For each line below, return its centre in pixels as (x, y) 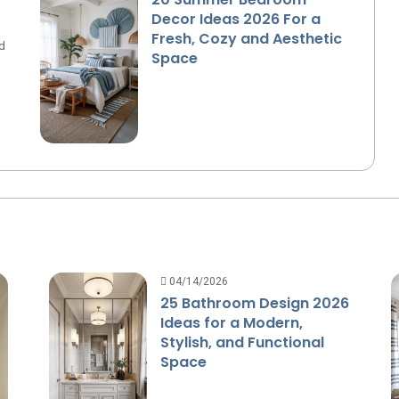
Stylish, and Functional (242, 342)
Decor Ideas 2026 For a (236, 19)
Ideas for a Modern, (231, 322)
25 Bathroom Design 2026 (254, 303)
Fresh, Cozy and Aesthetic (246, 38)
